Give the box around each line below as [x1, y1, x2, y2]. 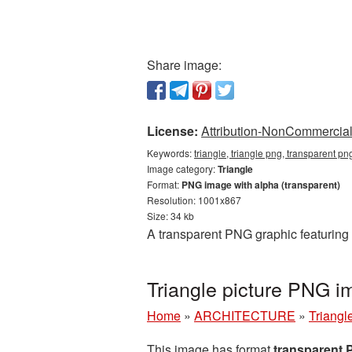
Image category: [147, 162, 218, 175]
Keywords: [147, 146, 194, 159]
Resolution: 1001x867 [147, 193, 241, 207]
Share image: [147, 56, 222, 74]
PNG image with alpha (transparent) [181, 178, 340, 192]
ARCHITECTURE [194, 306, 295, 324]
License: [147, 122, 198, 140]
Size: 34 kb [147, 209, 194, 222]
